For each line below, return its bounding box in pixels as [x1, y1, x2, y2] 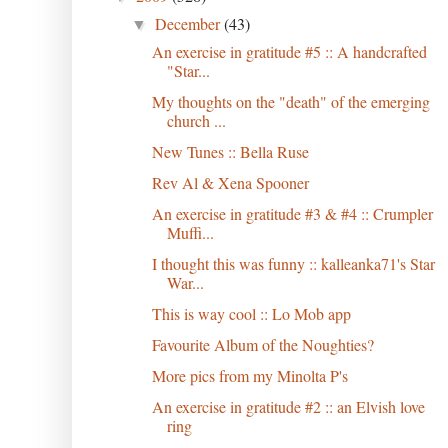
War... [166, 271, 204, 293]
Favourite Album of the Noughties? [151, 333, 374, 355]
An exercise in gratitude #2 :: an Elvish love [151, 395, 425, 417]
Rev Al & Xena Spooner [151, 171, 309, 193]
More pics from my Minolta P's [151, 364, 348, 386]
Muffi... [166, 221, 214, 243]
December [155, 12, 225, 34]
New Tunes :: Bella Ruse [151, 140, 309, 162]
